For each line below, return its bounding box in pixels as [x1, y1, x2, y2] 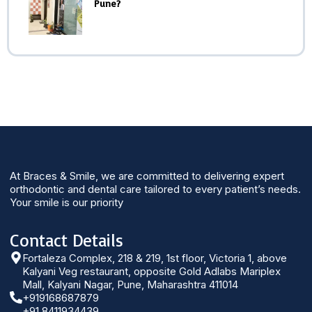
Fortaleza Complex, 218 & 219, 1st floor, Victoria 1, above [22, 251, 287, 265]
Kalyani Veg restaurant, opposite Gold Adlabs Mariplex [22, 265, 281, 279]
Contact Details [10, 229, 123, 251]
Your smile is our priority [10, 196, 123, 210]
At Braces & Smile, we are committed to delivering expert [10, 169, 284, 183]
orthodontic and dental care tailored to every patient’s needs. [10, 182, 301, 196]
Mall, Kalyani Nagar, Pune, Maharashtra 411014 [22, 278, 238, 292]
